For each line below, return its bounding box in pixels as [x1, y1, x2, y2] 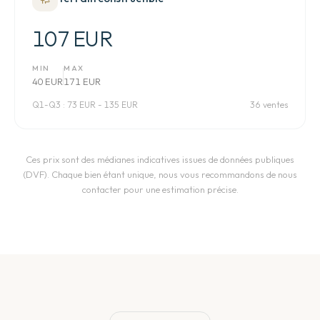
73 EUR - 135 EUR [67, 99, 138, 110]
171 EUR [64, 76, 101, 87]
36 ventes [250, 99, 288, 110]
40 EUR [32, 76, 63, 87]
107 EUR [32, 25, 113, 52]
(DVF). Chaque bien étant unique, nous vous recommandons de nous [23, 169, 297, 180]
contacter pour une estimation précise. [81, 184, 239, 195]
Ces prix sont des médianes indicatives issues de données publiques [26, 154, 294, 165]
